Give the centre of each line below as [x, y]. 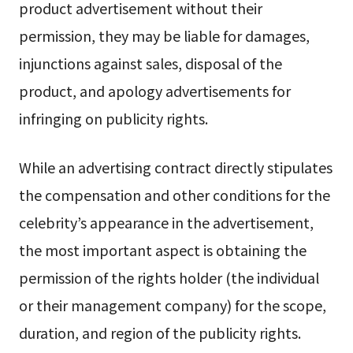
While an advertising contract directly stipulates [175, 167]
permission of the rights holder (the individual [169, 277]
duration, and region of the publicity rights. [160, 332]
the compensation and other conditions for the [174, 194]
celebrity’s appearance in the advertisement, [166, 222]
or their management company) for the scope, [172, 305]
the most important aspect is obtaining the [162, 249]
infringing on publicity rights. [113, 118]
